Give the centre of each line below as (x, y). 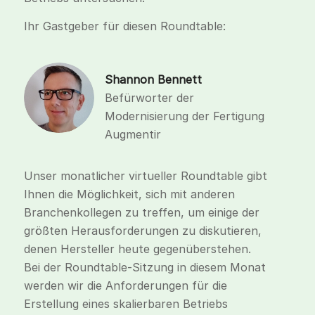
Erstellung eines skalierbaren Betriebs (126, 304)
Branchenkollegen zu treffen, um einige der (141, 213)
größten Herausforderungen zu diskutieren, (142, 231)
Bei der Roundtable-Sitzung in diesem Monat (144, 268)
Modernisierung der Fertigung (184, 116)
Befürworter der (149, 97)
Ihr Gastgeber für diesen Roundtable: (124, 26)
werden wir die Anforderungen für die (125, 286)
